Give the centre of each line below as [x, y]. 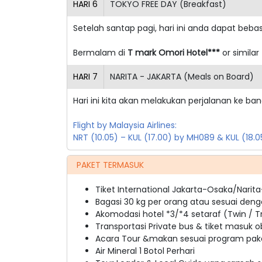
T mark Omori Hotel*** [174, 52]
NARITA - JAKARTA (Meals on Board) [182, 76]
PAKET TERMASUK [110, 165]
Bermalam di [100, 52]
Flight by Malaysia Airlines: [125, 125]
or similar [239, 52]
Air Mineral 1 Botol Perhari [145, 251]
